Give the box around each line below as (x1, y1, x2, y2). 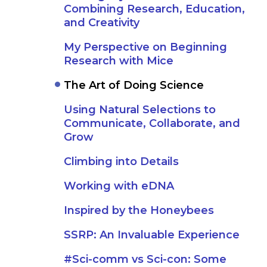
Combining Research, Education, (64, 2, 245, 15)
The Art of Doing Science (64, 79, 204, 92)
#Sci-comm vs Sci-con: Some (64, 253, 226, 266)
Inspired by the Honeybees (64, 204, 214, 217)
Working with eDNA (64, 179, 174, 193)
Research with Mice (64, 54, 173, 67)
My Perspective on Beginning (64, 41, 227, 54)
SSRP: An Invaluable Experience (64, 228, 240, 241)
